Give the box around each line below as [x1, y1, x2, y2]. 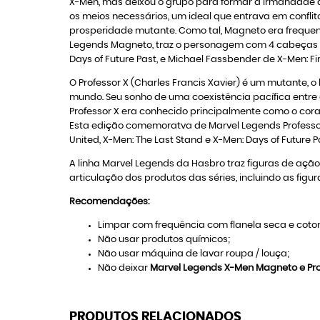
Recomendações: [69, 197, 149, 206]
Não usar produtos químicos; [98, 235, 230, 244]
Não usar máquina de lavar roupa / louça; [98, 249, 289, 259]
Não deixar [98, 264, 150, 273]
